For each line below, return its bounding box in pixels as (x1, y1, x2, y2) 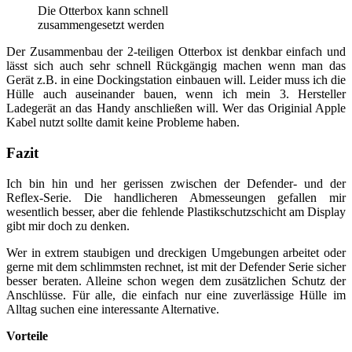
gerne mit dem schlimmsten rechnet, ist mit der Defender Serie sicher (6, 259, 346, 273)
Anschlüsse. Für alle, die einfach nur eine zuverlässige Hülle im (6, 288, 346, 302)
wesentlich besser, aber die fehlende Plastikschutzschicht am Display (6, 204, 346, 218)
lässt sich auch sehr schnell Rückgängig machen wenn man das (6, 59, 346, 73)
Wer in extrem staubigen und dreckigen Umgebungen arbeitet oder (6, 245, 346, 259)
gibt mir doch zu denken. (6, 218, 130, 233)
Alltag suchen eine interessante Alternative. (6, 302, 219, 316)
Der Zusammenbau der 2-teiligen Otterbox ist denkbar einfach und (6, 45, 346, 59)
